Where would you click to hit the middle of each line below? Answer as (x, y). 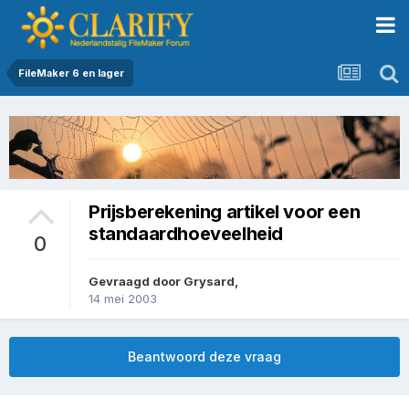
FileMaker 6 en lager (71, 73)
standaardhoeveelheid (186, 233)
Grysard (209, 282)
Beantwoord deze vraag (204, 357)
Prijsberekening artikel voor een (225, 211)
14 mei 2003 (123, 299)
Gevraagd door (136, 282)
